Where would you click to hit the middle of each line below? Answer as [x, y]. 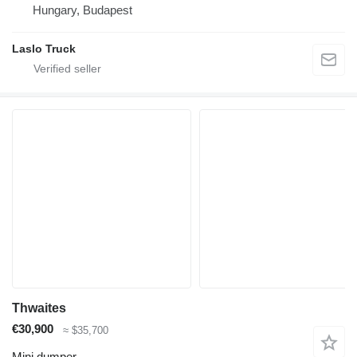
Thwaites [39, 308]
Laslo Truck [44, 49]
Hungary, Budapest [82, 10]
